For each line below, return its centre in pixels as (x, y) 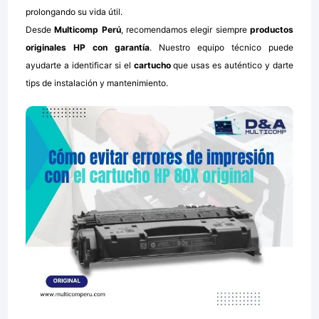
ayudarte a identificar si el (80, 65)
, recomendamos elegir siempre (185, 29)
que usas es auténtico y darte (232, 65)
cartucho (152, 65)
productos (271, 29)
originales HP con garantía (88, 47)
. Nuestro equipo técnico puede (221, 47)
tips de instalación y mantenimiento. (97, 83)
